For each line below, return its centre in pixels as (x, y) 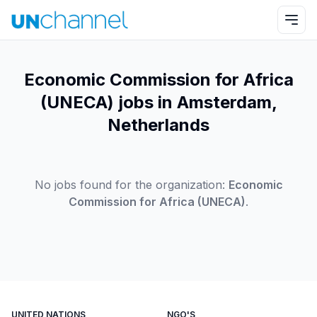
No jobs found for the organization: (129, 185)
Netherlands (158, 125)
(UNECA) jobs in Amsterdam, (158, 102)
